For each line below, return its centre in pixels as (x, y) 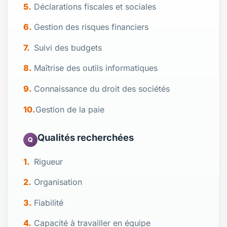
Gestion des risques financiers (91, 27)
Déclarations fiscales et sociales (95, 6)
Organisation (58, 182)
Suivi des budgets (68, 47)
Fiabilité (49, 202)
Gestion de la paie (70, 109)
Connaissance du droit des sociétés (102, 88)
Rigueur (49, 161)
